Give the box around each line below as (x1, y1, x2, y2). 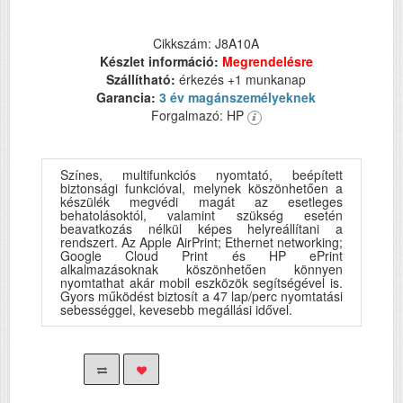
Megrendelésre (221, 52, 313, 71)
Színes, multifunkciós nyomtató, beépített (60, 166, 343, 184)
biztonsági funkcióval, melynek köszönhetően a (60, 179, 343, 198)
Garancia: (96, 88, 159, 107)
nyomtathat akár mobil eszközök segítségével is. (60, 273, 343, 292)
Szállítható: (106, 70, 179, 89)
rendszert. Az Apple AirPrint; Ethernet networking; (60, 233, 343, 252)
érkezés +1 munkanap (179, 70, 306, 89)
